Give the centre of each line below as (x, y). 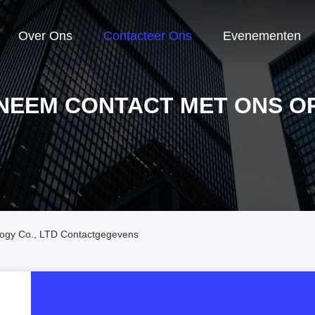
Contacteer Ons (148, 36)
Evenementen (262, 36)
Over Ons (45, 36)
